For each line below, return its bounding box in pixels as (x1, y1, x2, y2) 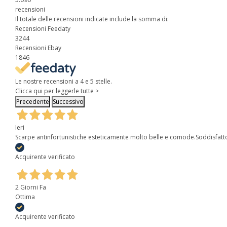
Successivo (53, 97, 84, 106)
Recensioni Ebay (15, 43, 61, 52)
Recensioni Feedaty (15, 24, 70, 33)
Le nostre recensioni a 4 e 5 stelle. (15, 77, 112, 86)
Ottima (15, 192, 35, 201)
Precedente (16, 97, 49, 106)
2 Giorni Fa (15, 182, 46, 192)
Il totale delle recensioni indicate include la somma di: (15, 14, 169, 23)
